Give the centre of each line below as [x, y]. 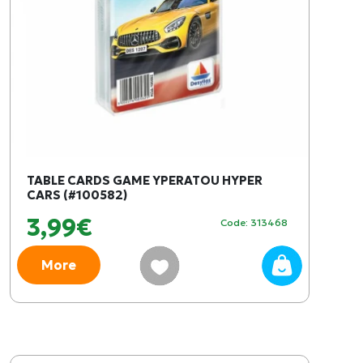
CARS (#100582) [77, 195]
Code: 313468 [254, 222]
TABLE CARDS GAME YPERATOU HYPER [145, 180]
